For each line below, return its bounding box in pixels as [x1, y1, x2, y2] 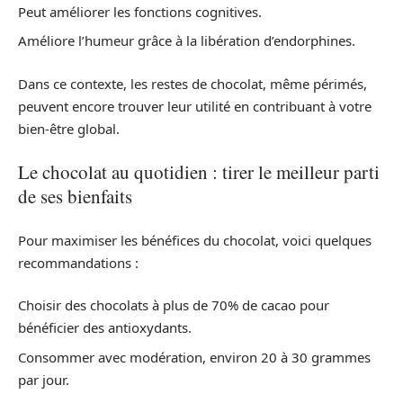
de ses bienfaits [18, 184, 132, 209]
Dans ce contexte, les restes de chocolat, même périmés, [18, 74, 367, 93]
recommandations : [18, 253, 139, 272]
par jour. [18, 370, 69, 389]
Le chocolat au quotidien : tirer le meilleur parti [18, 159, 380, 184]
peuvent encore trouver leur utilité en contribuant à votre [18, 96, 372, 115]
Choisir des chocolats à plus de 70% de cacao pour [18, 296, 329, 314]
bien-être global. [18, 119, 120, 138]
